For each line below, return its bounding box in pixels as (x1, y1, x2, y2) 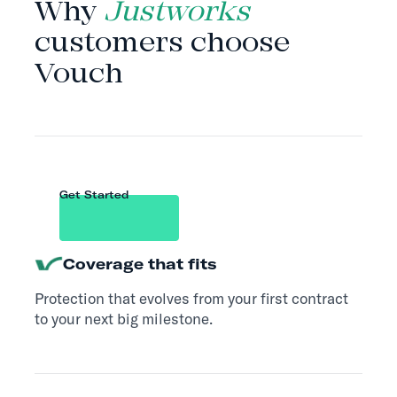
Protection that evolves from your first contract (34, 288, 348, 307)
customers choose (34, 27, 290, 62)
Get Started (58, 187, 129, 201)
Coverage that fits (62, 253, 216, 273)
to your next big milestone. (34, 308, 213, 328)
